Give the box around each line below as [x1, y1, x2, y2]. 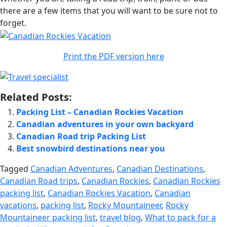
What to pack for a [145, 212, 216, 223]
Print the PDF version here [63, 50, 164, 62]
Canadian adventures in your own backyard [16, 119, 194, 130]
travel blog [100, 212, 141, 223]
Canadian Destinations [117, 163, 203, 175]
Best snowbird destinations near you [16, 143, 165, 155]
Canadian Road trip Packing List [16, 131, 146, 142]
